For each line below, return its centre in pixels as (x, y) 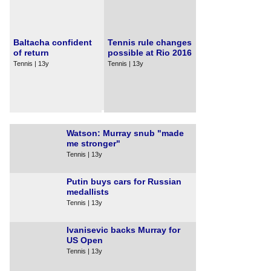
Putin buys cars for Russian (124, 181)
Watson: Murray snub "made (125, 133)
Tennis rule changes (150, 42)
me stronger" (93, 143)
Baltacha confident (53, 42)
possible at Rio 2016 (150, 53)
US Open (85, 240)
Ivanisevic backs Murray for (123, 230)
